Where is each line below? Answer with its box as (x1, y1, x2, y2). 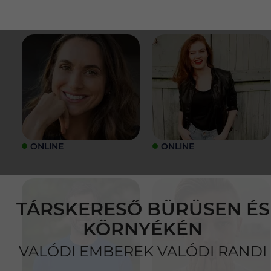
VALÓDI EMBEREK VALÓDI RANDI (19, 242, 267, 260)
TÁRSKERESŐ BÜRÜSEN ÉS (16, 197, 270, 220)
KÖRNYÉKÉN (83, 217, 203, 240)
